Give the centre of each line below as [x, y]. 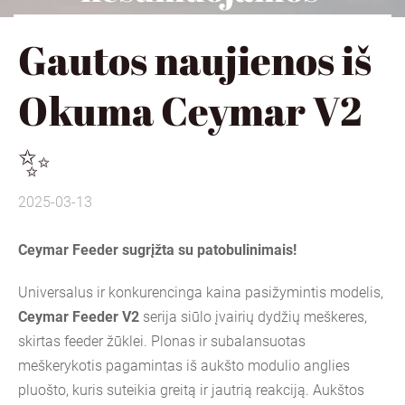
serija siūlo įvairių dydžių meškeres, [253, 316]
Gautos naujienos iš [195, 60]
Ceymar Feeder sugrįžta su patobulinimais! [157, 250]
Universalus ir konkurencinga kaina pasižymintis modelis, [201, 292]
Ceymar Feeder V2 [79, 316]
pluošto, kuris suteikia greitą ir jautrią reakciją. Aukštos [191, 390]
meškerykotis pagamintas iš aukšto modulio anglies [184, 365]
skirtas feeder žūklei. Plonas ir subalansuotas [162, 341]
